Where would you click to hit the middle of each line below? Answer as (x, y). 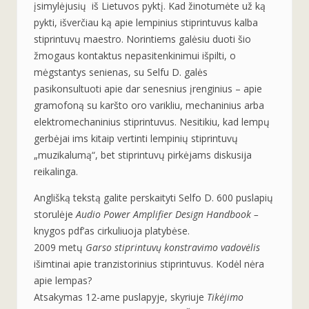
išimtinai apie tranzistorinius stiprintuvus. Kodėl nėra (149, 263)
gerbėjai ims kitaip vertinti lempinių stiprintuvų (136, 138)
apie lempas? (63, 280)
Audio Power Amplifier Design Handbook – (167, 214)
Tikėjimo (225, 297)
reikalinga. (56, 171)
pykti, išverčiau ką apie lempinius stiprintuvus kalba (146, 22)
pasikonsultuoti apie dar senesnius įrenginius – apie (148, 88)
